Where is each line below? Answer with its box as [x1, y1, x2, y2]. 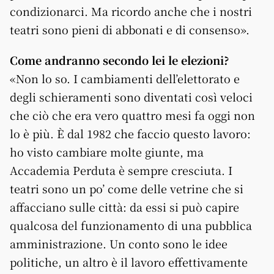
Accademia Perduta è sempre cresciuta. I [10, 161, 232, 178]
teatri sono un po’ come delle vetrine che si [10, 180, 243, 196]
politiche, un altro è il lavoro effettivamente [10, 253, 248, 270]
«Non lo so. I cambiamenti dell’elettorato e [10, 70, 240, 86]
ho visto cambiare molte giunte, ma [10, 143, 204, 160]
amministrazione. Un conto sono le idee [10, 235, 228, 251]
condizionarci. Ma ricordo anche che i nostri [10, 2, 252, 19]
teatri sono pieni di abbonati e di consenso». [10, 21, 250, 37]
